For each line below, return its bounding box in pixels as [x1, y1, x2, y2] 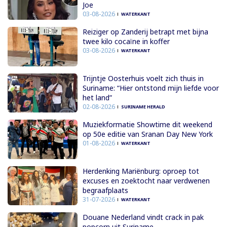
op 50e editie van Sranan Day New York [82, 129, 213, 139]
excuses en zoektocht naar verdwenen [82, 175, 210, 185]
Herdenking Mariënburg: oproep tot [82, 166, 199, 176]
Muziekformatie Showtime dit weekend [82, 120, 212, 130]
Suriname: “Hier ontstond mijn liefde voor [82, 83, 219, 93]
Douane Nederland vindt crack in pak [82, 212, 204, 222]
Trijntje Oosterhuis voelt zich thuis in [82, 73, 204, 83]
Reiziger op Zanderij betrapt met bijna [82, 27, 208, 37]
